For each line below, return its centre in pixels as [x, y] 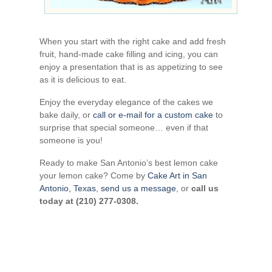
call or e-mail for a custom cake [153, 115]
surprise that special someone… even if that [124, 128]
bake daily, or [66, 115]
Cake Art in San [177, 176]
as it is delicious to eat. [83, 80]
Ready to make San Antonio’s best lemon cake [129, 163]
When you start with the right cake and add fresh [133, 42]
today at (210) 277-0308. [89, 201]
